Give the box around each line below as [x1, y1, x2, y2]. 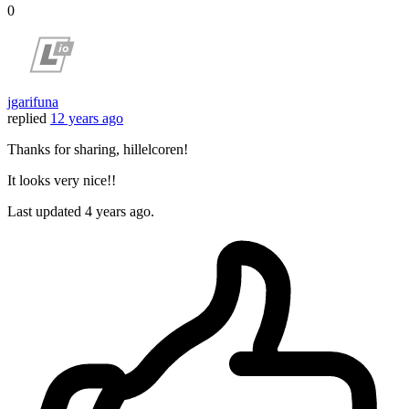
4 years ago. [85, 204, 154, 220]
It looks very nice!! [7, 173, 116, 189]
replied [7, 110, 47, 127]
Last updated [7, 204, 85, 220]
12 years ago [50, 110, 123, 127]
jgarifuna [7, 94, 58, 110]
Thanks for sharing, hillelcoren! [7, 142, 188, 158]
